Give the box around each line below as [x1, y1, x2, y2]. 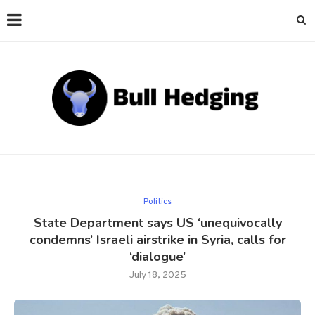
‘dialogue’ [129, 247, 186, 265]
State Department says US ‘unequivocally [33, 214, 282, 231]
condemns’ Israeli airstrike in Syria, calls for [29, 231, 286, 248]
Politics [143, 195, 172, 207]
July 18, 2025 [129, 269, 186, 281]
